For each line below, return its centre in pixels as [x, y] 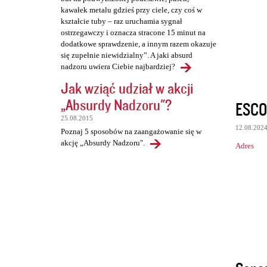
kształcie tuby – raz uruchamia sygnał [122, 21]
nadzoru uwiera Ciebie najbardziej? [118, 67]
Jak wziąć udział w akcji [127, 88]
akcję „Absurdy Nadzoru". [103, 143]
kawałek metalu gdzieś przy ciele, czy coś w [131, 10]
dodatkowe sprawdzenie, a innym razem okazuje [139, 44]
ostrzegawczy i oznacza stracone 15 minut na [133, 33]
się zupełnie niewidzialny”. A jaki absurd [127, 55]
